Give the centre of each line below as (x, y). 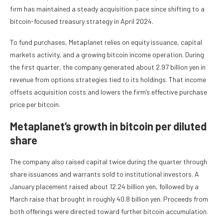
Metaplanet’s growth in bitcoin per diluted (108, 126)
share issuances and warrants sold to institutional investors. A (105, 174)
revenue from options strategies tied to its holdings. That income (108, 79)
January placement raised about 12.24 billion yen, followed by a (104, 186)
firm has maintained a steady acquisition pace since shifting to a (107, 8)
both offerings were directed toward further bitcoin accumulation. (109, 211)
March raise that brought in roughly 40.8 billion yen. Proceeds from (109, 199)
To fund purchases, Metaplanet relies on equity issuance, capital (106, 42)
